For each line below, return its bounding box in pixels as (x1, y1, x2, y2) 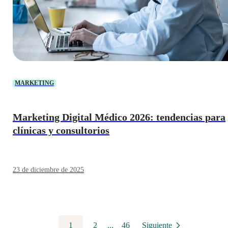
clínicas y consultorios (13, 125, 109, 136)
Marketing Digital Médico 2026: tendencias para (13, 111, 225, 123)
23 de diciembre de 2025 (13, 165, 84, 174)
